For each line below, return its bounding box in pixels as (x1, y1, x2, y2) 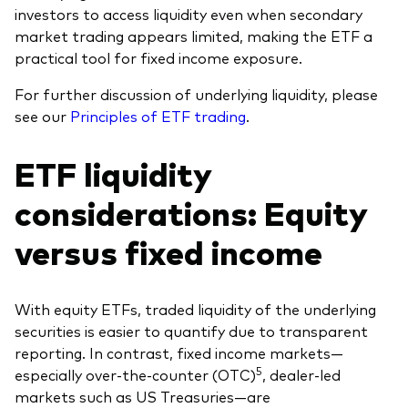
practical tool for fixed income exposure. (15, 46, 302, 67)
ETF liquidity (15, 150, 211, 196)
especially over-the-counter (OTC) (15, 364, 256, 385)
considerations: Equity (15, 189, 367, 235)
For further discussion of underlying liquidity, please (15, 83, 378, 104)
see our (15, 105, 70, 126)
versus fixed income (15, 229, 322, 274)
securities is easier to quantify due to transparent (15, 321, 368, 342)
